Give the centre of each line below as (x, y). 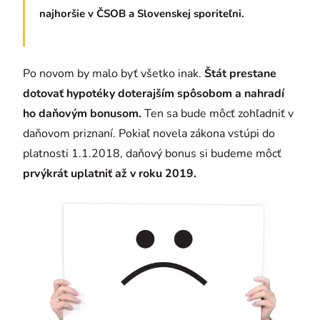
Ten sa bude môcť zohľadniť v (217, 113)
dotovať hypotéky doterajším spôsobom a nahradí (154, 93)
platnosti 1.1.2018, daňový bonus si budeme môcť (152, 153)
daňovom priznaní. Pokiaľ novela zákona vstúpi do (149, 133)
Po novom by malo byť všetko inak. (114, 73)
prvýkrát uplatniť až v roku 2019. (110, 173)
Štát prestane (240, 73)
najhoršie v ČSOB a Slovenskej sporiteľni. (142, 13)
